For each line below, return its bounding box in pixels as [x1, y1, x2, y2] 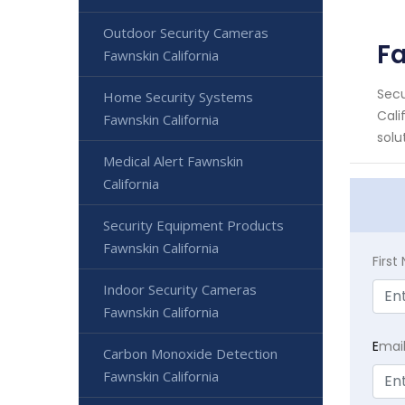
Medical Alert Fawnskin [103, 152, 243, 171]
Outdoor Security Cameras [103, 24, 268, 42]
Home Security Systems [103, 88, 253, 107]
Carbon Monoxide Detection [103, 344, 278, 363]
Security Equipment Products [103, 216, 284, 235]
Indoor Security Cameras [103, 280, 257, 299]
